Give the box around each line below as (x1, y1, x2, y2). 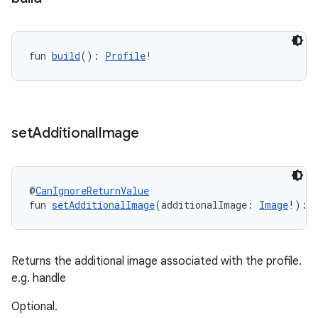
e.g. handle (11, 271, 66, 285)
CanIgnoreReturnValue (35, 184, 149, 197)
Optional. (11, 300, 57, 314)
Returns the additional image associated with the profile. (11, 254, 302, 268)
